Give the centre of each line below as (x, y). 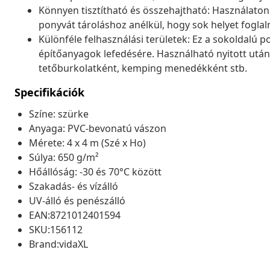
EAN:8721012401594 (75, 215)
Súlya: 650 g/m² (64, 157)
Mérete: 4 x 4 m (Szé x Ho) (87, 143)
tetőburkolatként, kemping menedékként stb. (143, 68)
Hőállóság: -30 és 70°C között (95, 171)
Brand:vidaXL (58, 244)
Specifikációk (49, 92)
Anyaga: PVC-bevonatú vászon (98, 128)
